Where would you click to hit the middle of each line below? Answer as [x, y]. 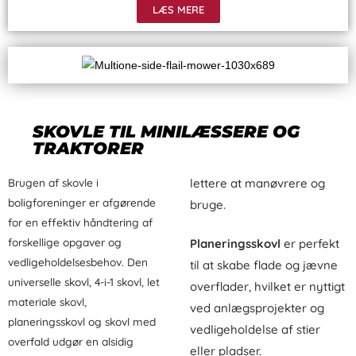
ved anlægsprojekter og [257, 308]
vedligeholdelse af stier [255, 329]
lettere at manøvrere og [257, 183]
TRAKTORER [88, 148]
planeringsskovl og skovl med [82, 321]
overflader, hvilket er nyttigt [267, 286]
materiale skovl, [47, 301]
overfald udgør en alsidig [71, 341]
